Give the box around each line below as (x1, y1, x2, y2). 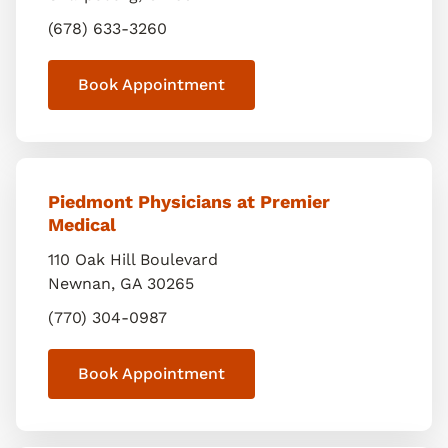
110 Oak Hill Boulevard (48, 250, 218, 269)
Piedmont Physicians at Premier (48, 191, 330, 212)
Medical (48, 214, 116, 235)
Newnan (48, 274, 111, 293)
